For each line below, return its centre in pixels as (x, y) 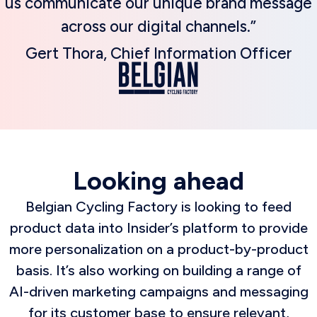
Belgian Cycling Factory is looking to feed (158, 207)
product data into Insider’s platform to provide (158, 228)
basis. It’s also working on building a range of (158, 270)
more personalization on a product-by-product (158, 249)
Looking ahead (158, 181)
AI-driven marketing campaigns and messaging (158, 292)
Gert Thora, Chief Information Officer (158, 53)
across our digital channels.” (158, 27)
